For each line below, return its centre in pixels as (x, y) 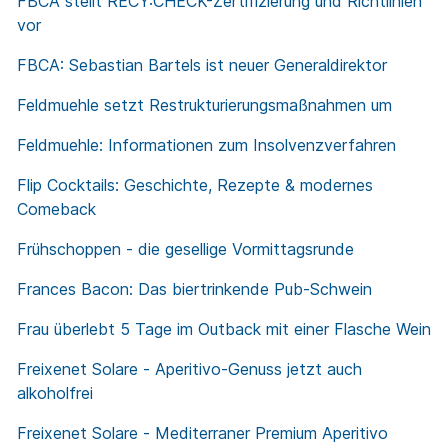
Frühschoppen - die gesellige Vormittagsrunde (185, 249)
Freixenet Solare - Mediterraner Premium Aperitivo (202, 433)
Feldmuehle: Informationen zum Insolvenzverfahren (206, 145)
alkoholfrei (55, 393)
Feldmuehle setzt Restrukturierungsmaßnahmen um (204, 105)
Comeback (56, 209)
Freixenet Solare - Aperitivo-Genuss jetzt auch (189, 369)
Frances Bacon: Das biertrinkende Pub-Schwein (194, 289)
